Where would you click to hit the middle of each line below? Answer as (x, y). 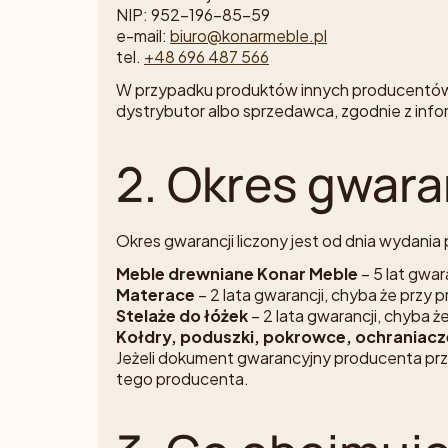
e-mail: (143, 36)
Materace (155, 295)
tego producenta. (182, 379)
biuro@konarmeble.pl (248, 36)
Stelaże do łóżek (182, 316)
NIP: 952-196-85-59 (193, 15)
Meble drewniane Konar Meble (237, 274)
